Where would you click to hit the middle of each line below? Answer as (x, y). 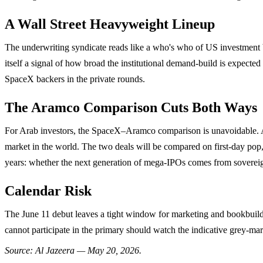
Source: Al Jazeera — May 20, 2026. (73, 250)
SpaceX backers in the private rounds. (75, 79)
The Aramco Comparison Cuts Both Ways (131, 107)
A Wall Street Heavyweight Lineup (110, 24)
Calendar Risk (48, 190)
